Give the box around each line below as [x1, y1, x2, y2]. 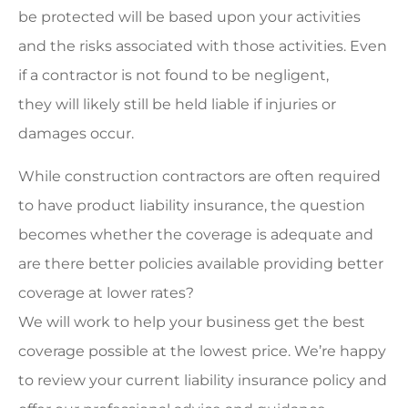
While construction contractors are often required [18, 167, 381, 185]
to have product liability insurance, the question [18, 196, 365, 214]
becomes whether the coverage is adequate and [18, 225, 373, 243]
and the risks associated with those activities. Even [18, 37, 387, 56]
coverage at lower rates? [18, 283, 194, 301]
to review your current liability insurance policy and [18, 371, 387, 389]
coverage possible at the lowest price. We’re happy [18, 342, 386, 360]
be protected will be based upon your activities [18, 8, 361, 26]
